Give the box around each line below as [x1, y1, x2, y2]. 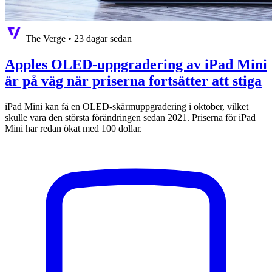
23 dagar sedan [74, 33, 132, 44]
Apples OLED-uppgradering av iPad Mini [5, 56, 267, 72]
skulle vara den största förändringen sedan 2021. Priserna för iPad [5, 112, 256, 123]
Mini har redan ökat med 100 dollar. [5, 123, 142, 134]
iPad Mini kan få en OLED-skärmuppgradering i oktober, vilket [5, 101, 248, 112]
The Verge [25, 33, 66, 44]
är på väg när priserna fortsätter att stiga [5, 72, 262, 89]
